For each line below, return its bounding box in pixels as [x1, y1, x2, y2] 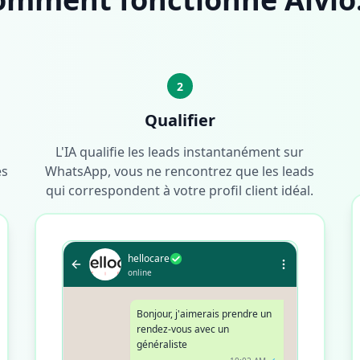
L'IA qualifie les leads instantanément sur [55, 143, 305, 161]
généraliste [136, 337, 187, 351]
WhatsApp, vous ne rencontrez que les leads [45, 162, 315, 180]
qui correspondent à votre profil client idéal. [46, 182, 314, 199]
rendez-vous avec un [136, 322, 229, 336]
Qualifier [144, 109, 215, 131]
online [127, 267, 152, 278]
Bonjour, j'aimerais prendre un [136, 307, 272, 321]
